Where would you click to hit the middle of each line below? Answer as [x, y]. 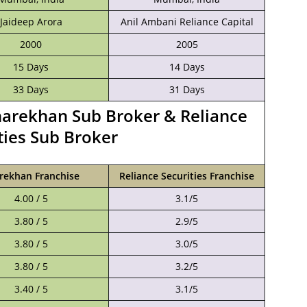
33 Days [31, 89]
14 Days [187, 67]
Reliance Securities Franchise [187, 176]
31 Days [187, 89]
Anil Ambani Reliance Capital [187, 22]
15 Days [31, 67]
